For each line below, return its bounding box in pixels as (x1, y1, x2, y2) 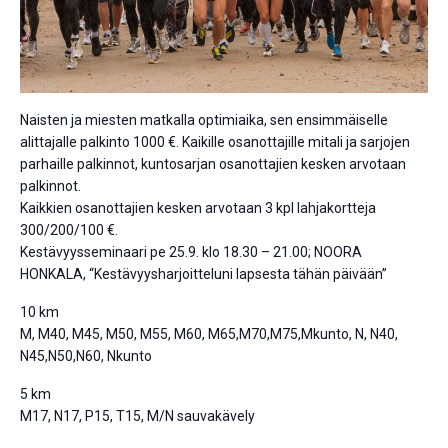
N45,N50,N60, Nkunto (20, 348, 152, 365)
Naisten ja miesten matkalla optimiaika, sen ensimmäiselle (20, 112, 388, 129)
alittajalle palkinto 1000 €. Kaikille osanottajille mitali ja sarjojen (20, 134, 410, 151)
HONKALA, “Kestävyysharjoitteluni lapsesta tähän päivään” (20, 266, 387, 283)
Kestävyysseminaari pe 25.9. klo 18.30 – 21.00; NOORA (20, 244, 362, 261)
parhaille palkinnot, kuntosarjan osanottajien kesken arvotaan (20, 156, 406, 173)
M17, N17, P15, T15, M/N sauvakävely (20, 408, 255, 425)
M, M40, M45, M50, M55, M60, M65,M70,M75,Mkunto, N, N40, (20, 326, 398, 343)
